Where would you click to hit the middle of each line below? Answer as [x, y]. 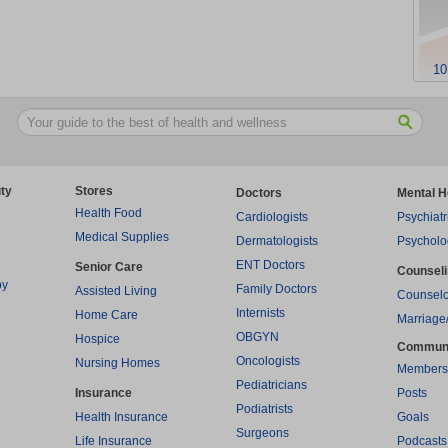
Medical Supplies [122, 237]
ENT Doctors [270, 265]
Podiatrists [264, 409]
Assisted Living [116, 291]
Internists [260, 313]
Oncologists [268, 361]
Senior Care [109, 267]
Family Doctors [276, 289]
